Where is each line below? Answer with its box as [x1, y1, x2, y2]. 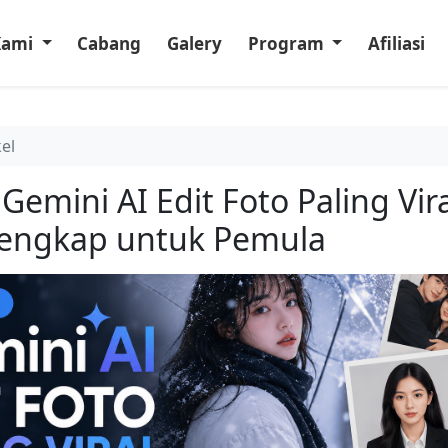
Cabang [77, 31, 142, 55]
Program [247, 31, 328, 55]
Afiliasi [367, 31, 425, 55]
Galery [166, 31, 222, 55]
